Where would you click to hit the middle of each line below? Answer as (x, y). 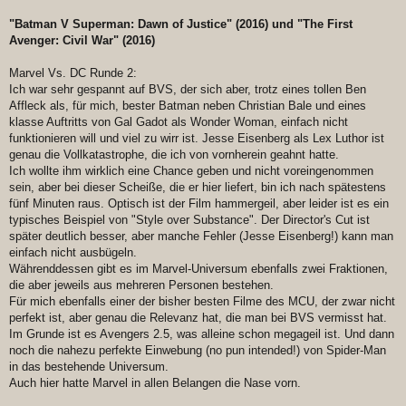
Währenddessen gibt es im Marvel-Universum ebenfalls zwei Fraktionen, (198, 269)
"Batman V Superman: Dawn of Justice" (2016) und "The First (181, 24)
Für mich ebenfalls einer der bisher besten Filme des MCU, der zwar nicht (202, 302)
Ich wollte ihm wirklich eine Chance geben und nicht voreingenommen (191, 171)
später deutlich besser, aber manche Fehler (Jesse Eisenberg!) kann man (201, 237)
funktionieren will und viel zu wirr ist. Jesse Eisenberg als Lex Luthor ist (197, 139)
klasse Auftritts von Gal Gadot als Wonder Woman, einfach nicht (179, 122)
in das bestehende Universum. (89, 367)
